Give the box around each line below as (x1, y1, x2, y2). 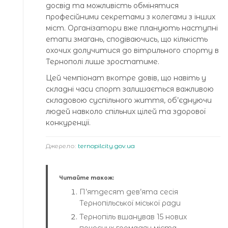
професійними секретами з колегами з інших (46, 12, 215, 21)
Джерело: (46, 141, 78, 150)
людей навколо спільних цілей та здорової (46, 106, 206, 116)
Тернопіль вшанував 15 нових (79, 212, 187, 221)
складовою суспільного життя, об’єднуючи (46, 95, 212, 105)
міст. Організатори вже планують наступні (46, 23, 218, 33)
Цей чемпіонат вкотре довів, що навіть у (46, 73, 206, 82)
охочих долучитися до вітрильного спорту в (46, 45, 219, 55)
